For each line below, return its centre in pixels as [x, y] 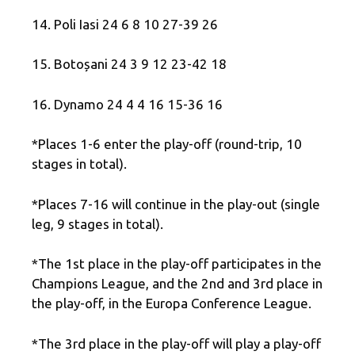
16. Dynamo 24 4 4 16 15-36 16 [127, 104]
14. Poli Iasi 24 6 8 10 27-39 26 [125, 24]
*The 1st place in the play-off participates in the [177, 264]
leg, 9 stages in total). [97, 223]
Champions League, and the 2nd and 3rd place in [177, 284]
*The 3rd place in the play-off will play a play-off [176, 343]
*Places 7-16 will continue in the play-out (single [176, 204]
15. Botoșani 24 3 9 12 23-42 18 [129, 64]
